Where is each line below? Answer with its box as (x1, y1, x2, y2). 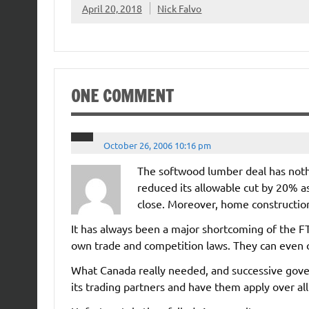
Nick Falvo (157, 1, 202, 14)
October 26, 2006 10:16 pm (103, 139, 212, 151)
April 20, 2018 (81, 1, 142, 14)
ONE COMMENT (70, 84, 173, 108)
